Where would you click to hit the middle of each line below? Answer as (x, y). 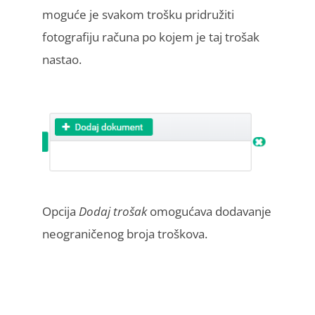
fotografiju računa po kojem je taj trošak (151, 37)
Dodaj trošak (113, 211)
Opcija (60, 211)
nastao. (62, 60)
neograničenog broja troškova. (125, 233)
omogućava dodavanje (209, 211)
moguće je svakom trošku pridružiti (138, 15)
